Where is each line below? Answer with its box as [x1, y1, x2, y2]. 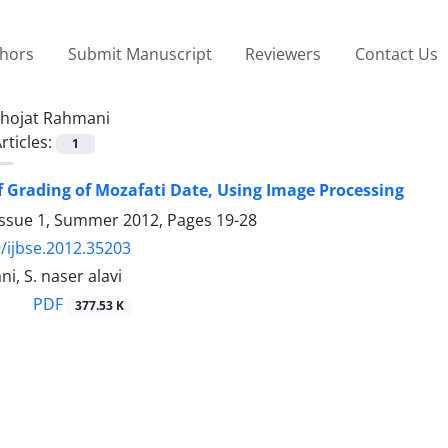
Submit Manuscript [67, 42, 212, 65]
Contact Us [354, 42, 438, 65]
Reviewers [245, 42, 322, 65]
